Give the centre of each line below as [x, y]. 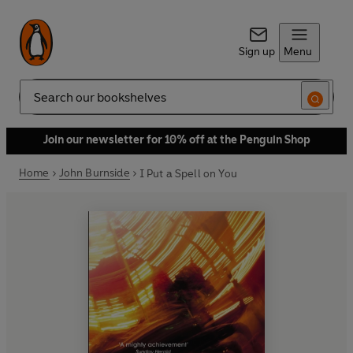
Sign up [256, 52]
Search [36, 103]
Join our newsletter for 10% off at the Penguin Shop [176, 140]
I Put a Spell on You [188, 173]
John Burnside [94, 173]
